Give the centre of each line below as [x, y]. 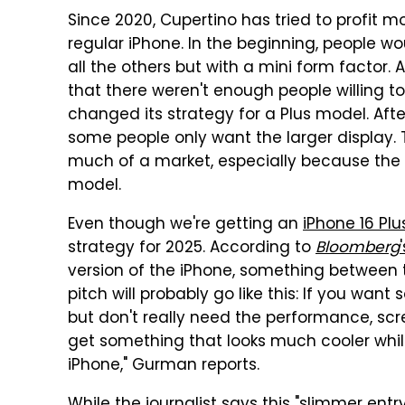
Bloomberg [358, 249]
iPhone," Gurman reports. [164, 366]
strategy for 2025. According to [192, 249]
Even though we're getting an [185, 225]
